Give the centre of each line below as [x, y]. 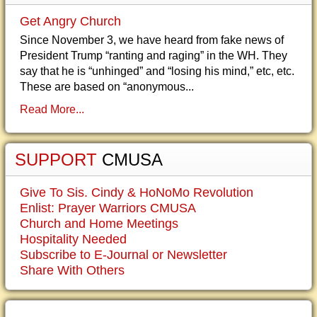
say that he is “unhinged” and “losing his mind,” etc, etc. [157, 71]
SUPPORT [58, 160]
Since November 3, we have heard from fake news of [152, 40]
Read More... [52, 109]
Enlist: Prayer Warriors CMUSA [108, 208]
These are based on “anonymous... [107, 87]
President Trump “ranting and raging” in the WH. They [154, 56]
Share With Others [72, 270]
